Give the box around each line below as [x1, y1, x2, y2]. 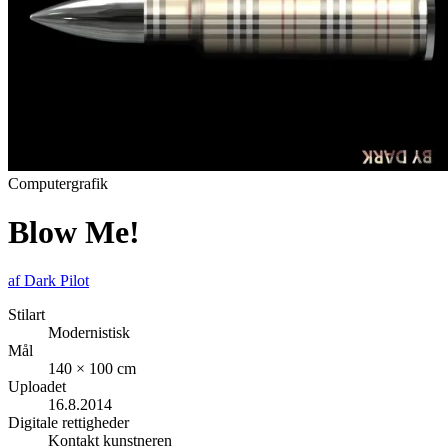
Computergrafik [8, 174, 108, 192]
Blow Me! [8, 214, 140, 251]
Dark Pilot [24, 272, 89, 290]
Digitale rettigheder [8, 414, 129, 432]
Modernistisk [48, 324, 130, 342]
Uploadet [8, 378, 66, 396]
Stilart [8, 306, 45, 324]
